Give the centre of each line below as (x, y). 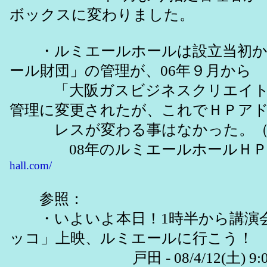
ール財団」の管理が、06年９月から (131, 71)
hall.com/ (31, 166)
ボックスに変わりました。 (102, 15)
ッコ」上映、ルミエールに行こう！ (131, 238)
